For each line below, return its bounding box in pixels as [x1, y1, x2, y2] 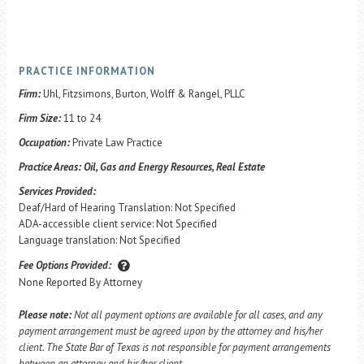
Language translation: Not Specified [19, 233, 180, 247]
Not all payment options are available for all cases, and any [74, 308, 323, 322]
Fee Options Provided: [19, 258, 114, 273]
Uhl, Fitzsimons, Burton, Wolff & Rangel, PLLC [43, 87, 245, 101]
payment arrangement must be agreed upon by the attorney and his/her [19, 324, 323, 338]
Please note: [19, 308, 71, 322]
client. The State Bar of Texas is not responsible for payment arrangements [19, 340, 331, 354]
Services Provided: [19, 184, 96, 198]
